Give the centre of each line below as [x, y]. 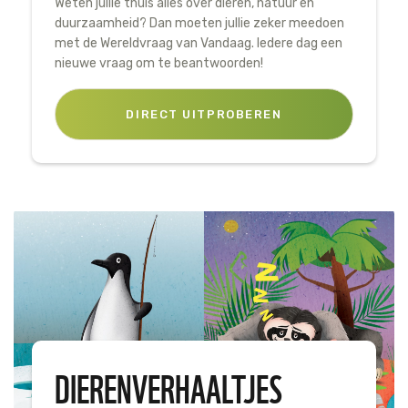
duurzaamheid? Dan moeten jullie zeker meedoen [199, 24]
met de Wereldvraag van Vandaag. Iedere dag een [199, 44]
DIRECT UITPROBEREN [204, 115]
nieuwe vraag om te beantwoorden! [159, 64]
